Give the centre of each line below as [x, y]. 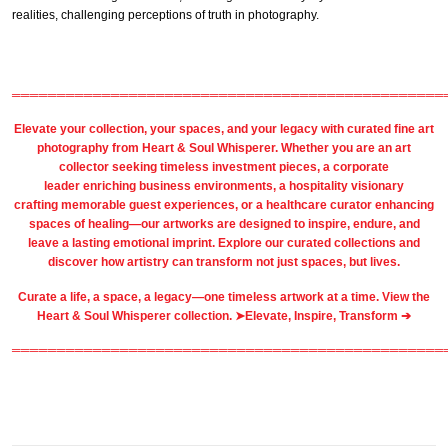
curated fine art [390, 129]
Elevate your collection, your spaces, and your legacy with [180, 129]
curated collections [341, 243]
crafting [37, 205]
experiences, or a [213, 205]
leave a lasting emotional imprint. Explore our [157, 243]
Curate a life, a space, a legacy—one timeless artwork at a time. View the [224, 296]
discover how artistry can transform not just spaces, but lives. [224, 262]
